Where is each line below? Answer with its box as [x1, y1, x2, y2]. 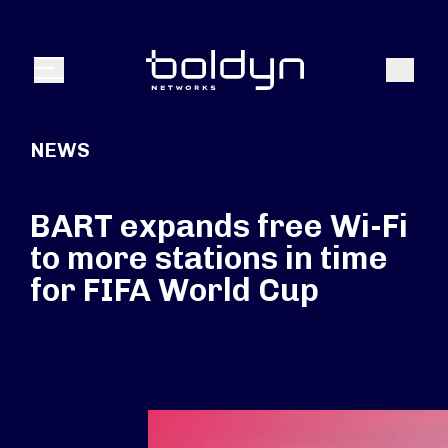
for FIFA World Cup [30, 271, 319, 309]
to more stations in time [30, 239, 388, 277]
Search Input [23, 25, 123, 44]
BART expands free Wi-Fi [30, 207, 408, 245]
